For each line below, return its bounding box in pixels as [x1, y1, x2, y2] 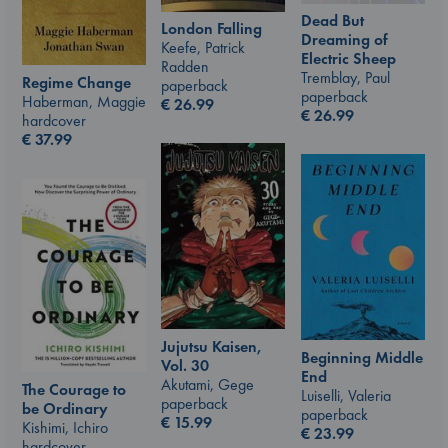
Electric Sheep [301, 48, 396, 70]
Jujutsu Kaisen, [161, 335, 262, 357]
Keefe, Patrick [161, 37, 245, 58]
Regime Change [22, 72, 131, 94]
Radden [161, 56, 209, 77]
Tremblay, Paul [301, 67, 390, 89]
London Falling [161, 18, 262, 39]
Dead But [301, 10, 364, 32]
